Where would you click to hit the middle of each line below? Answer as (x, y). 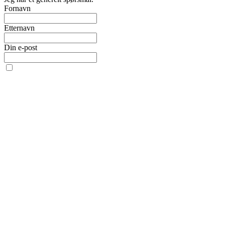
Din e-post (21, 47)
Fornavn (17, 8)
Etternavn (19, 28)
